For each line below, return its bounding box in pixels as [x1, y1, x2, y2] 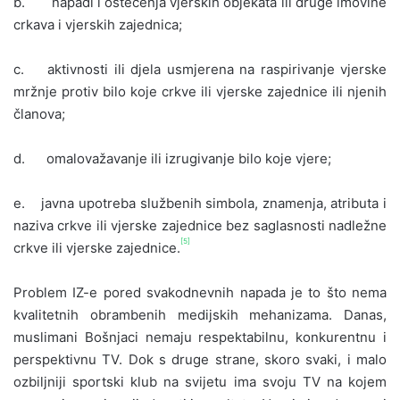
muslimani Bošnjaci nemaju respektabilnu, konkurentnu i [13, 328, 387, 346]
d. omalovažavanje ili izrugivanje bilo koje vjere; [13, 149, 331, 167]
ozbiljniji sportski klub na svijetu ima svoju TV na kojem [13, 372, 387, 390]
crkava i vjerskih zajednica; [13, 15, 182, 33]
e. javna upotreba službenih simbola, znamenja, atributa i [13, 194, 387, 212]
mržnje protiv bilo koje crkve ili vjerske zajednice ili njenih [13, 82, 387, 100]
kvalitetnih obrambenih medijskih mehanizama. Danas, [13, 305, 387, 323]
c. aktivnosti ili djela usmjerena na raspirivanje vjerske [13, 60, 387, 78]
